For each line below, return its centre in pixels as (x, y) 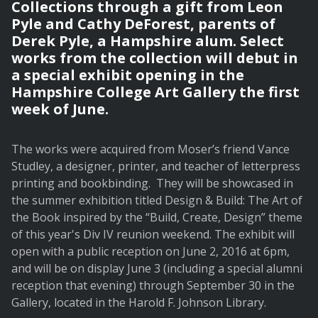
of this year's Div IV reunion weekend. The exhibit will (153, 235)
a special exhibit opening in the (128, 75)
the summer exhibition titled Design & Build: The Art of (157, 201)
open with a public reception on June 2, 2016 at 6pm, (150, 252)
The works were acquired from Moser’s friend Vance (150, 149)
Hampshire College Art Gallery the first (155, 92)
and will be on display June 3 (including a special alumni (157, 269)
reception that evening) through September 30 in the (153, 286)
